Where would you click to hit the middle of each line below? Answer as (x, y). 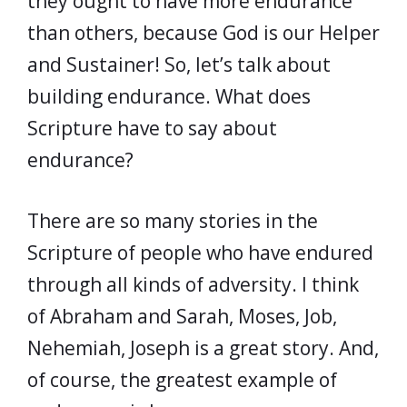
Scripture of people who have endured (200, 252)
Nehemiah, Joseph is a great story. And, (203, 347)
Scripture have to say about (152, 128)
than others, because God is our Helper (203, 33)
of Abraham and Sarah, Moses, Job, (182, 316)
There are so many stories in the (173, 220)
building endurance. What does (169, 96)
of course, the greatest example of (182, 379)
